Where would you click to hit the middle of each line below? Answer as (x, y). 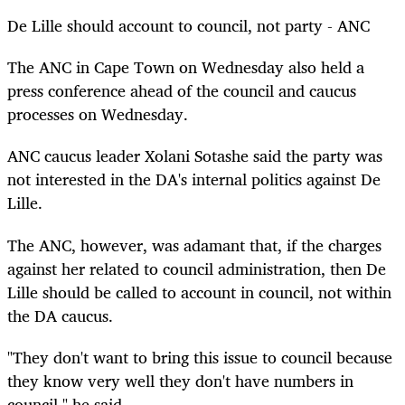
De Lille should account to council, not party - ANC (188, 26)
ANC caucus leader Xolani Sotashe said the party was (195, 156)
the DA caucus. (60, 315)
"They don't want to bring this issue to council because (200, 357)
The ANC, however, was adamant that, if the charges (194, 245)
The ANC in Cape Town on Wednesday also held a (186, 67)
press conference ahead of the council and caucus (182, 91)
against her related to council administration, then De (197, 268)
